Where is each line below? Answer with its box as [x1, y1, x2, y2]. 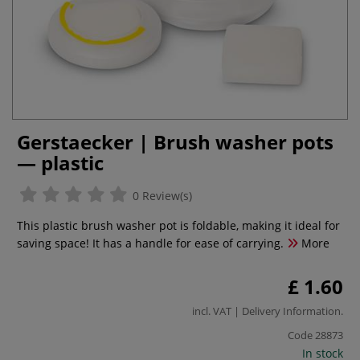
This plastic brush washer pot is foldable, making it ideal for [17, 218, 340, 233]
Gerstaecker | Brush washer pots [17, 129, 333, 155]
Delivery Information [242, 303, 341, 318]
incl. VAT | [192, 303, 242, 318]
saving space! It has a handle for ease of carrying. [17, 235, 284, 251]
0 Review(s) [129, 188, 192, 203]
